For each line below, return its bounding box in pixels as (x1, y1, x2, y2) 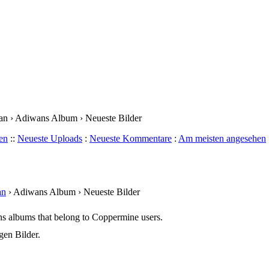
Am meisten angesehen (178, 133, 266, 144)
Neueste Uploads (17, 133, 82, 144)
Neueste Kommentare (89, 133, 172, 144)
